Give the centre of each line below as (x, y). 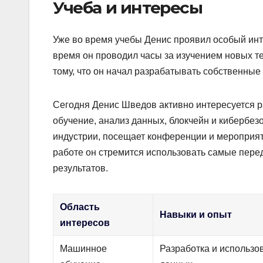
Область (80, 207)
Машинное (84, 248)
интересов (85, 222)
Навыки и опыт (196, 214)
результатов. (80, 168)
